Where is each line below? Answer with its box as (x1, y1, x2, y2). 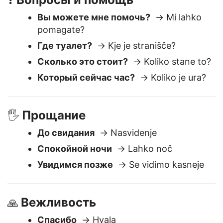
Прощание (22, 133, 86, 147)
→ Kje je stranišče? (92, 65, 176, 76)
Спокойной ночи (37, 168, 112, 179)
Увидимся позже (37, 184, 113, 195)
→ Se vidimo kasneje (113, 184, 204, 195)
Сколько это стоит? (37, 81, 128, 92)
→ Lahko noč (112, 168, 172, 179)
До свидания (37, 152, 95, 163)
